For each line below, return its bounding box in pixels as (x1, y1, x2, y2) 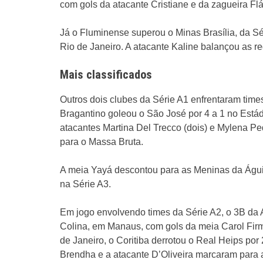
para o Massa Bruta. (60, 137, 143, 147)
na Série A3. (60, 179, 111, 189)
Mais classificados (60, 68, 152, 82)
